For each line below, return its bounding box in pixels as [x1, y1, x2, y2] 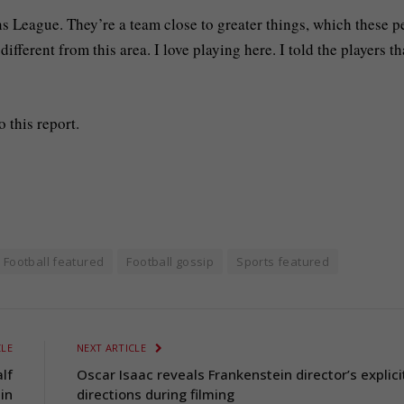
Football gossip [126, 253, 215, 271]
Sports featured [236, 253, 330, 271]
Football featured [3, 253, 105, 271]
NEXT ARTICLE [77, 341, 150, 355]
